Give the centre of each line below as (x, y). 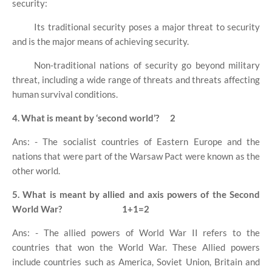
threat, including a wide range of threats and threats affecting (136, 80)
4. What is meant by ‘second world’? (86, 118)
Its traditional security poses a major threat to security (147, 27)
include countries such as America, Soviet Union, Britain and (136, 262)
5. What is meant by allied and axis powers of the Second (136, 195)
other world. (36, 171)
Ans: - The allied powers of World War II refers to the (136, 233)
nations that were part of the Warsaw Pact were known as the (136, 156)
